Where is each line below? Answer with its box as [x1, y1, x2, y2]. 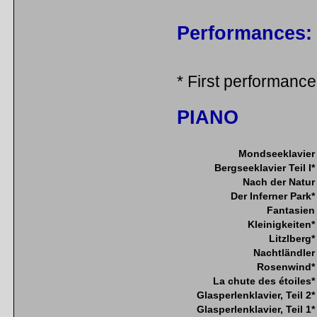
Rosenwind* [257, 260, 315, 272]
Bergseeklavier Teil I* [214, 161, 315, 173]
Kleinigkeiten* [248, 218, 315, 230]
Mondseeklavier [238, 147, 315, 159]
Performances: [177, 23, 312, 45]
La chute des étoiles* [213, 275, 315, 287]
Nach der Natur [243, 175, 315, 188]
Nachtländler [253, 246, 315, 258]
